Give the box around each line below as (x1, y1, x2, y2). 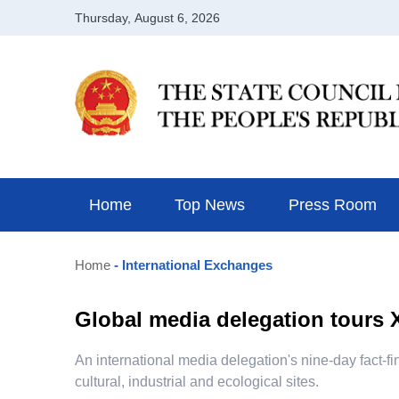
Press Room (288, 196, 377, 214)
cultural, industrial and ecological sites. (75, 374, 319, 389)
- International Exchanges (110, 257, 273, 273)
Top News (175, 196, 246, 214)
